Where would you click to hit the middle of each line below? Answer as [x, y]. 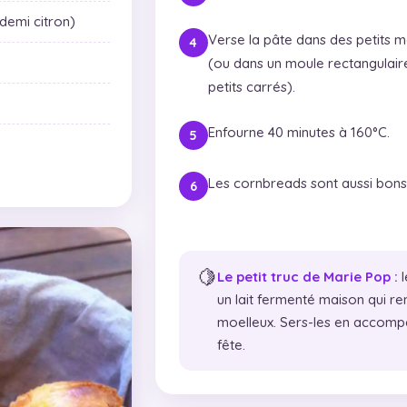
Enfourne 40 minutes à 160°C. [298, 132]
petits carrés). [251, 86]
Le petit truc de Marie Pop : [307, 276]
